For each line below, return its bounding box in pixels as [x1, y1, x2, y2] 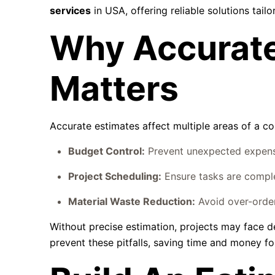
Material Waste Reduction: [68, 195, 196, 207]
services [50, 4, 91, 17]
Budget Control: [68, 145, 145, 157]
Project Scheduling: [68, 170, 162, 182]
